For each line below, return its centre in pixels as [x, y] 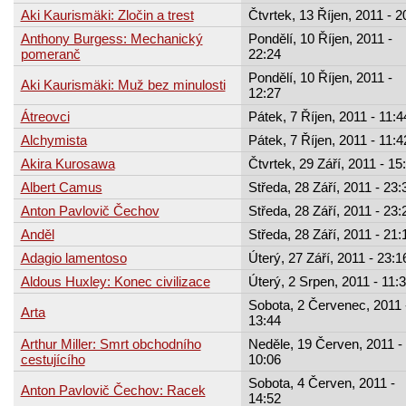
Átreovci [45, 116]
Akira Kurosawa [68, 163]
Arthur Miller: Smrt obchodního [111, 343]
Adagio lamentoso [73, 257]
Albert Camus [61, 187]
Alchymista [53, 140]
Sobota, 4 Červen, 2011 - [321, 382]
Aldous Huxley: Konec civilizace [115, 281]
